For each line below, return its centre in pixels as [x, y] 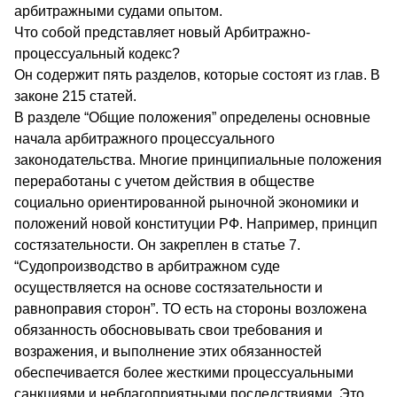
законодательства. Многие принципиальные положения [198, 160]
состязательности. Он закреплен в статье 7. [157, 245]
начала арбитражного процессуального [144, 138]
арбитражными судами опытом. [118, 11]
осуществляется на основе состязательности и [168, 287]
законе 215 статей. [75, 96]
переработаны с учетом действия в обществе [164, 181]
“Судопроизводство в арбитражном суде [147, 266]
